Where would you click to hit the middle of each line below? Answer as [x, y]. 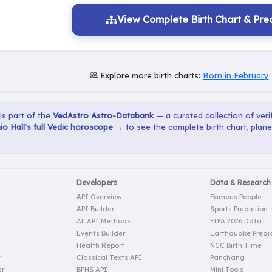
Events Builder [101, 233]
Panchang [227, 257]
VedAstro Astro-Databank [103, 115]
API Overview [99, 196]
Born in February [236, 75]
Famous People [236, 196]
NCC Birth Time [236, 245]
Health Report [100, 245]
